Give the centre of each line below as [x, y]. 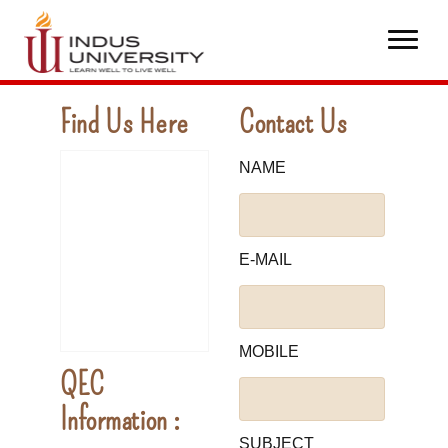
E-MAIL [265, 259]
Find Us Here [123, 122]
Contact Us [293, 122]
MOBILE [269, 351]
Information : [119, 419]
